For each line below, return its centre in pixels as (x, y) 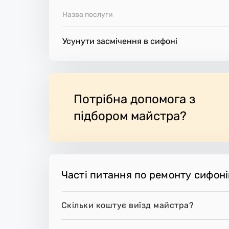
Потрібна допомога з (134, 99)
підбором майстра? (130, 116)
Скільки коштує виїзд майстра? (127, 205)
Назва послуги (87, 15)
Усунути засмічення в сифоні (120, 41)
